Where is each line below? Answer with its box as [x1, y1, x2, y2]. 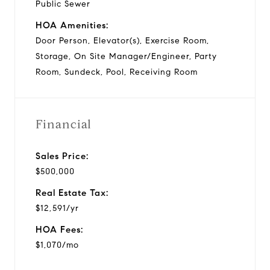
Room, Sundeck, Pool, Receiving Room [36, 66, 198, 77]
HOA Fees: [36, 224, 83, 235]
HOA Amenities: [36, 19, 108, 31]
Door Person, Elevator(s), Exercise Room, [36, 35, 209, 46]
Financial [36, 116, 92, 132]
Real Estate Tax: [36, 187, 108, 198]
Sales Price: [36, 150, 89, 162]
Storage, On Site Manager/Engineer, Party [36, 51, 217, 61]
